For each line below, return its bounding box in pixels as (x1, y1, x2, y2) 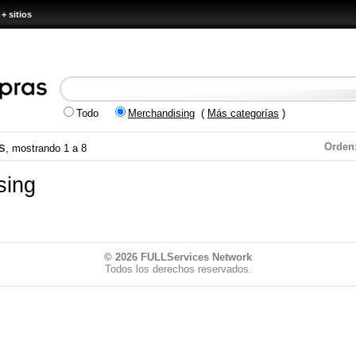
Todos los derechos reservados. (104, 263, 252, 275)
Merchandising (128, 107, 195, 119)
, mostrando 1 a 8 (6, 142, 87, 154)
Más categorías (207, 107, 279, 119)
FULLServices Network (141, 251, 252, 263)
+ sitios (2, 10, 32, 19)
